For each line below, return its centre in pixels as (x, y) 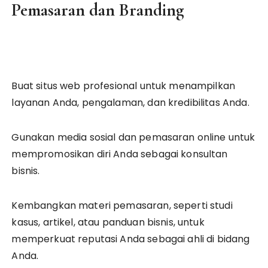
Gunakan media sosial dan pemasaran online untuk (133, 137)
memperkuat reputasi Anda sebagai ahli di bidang (131, 239)
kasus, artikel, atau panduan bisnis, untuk (108, 222)
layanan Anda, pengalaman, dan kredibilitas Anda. (130, 103)
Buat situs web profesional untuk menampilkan (124, 86)
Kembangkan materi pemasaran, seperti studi (122, 205)
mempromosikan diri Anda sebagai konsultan (120, 154)
